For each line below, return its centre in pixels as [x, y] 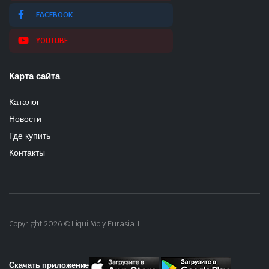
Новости [25, 119]
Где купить [30, 135]
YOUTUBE [52, 41]
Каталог [24, 102]
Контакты [27, 152]
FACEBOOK [54, 15]
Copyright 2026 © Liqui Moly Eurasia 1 [74, 223]
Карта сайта [35, 76]
